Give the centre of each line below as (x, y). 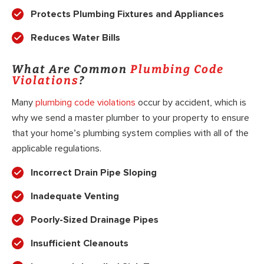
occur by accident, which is (191, 103)
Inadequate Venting (75, 197)
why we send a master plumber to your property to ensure (131, 118)
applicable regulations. (57, 149)
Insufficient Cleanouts (80, 244)
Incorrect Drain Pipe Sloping (94, 173)
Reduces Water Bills (75, 37)
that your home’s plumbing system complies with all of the (130, 133)
